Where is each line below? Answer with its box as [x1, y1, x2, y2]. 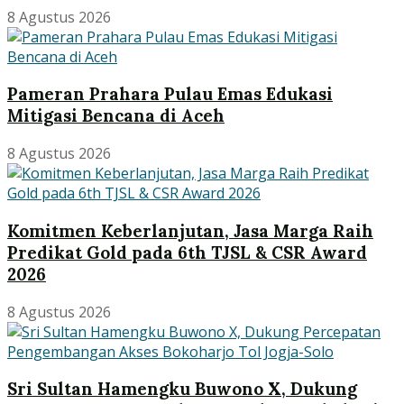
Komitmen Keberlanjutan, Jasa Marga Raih [7, 219, 373, 242]
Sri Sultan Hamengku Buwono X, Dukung [7, 378, 357, 400]
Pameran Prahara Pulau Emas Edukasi [7, 83, 333, 106]
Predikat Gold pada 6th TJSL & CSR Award [7, 241, 367, 263]
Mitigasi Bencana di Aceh [7, 105, 225, 127]
